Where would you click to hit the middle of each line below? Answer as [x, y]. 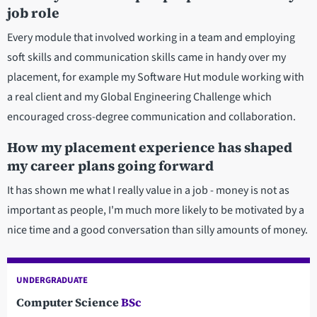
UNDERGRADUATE [52, 281]
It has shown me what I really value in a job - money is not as [148, 190]
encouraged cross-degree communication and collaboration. [151, 116]
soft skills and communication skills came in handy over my [146, 57]
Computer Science [68, 302]
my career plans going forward [112, 165]
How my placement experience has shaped [150, 147]
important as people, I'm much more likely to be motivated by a [156, 210]
